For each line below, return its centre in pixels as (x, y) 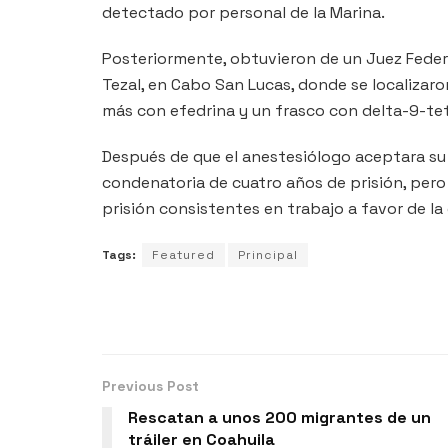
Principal (268, 254)
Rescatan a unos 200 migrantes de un (279, 417)
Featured (183, 254)
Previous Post (150, 385)
